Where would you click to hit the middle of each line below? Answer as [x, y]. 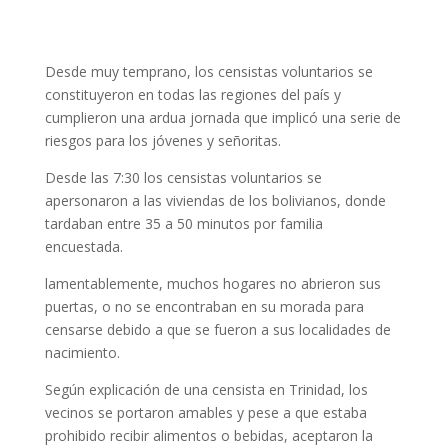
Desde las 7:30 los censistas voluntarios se [183, 177]
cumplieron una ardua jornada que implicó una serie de [222, 117]
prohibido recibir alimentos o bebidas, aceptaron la [208, 435]
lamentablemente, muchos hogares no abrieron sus [212, 283]
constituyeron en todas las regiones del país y [192, 94]
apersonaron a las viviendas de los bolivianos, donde [215, 200]
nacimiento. [82, 352]
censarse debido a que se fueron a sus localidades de [217, 329]
